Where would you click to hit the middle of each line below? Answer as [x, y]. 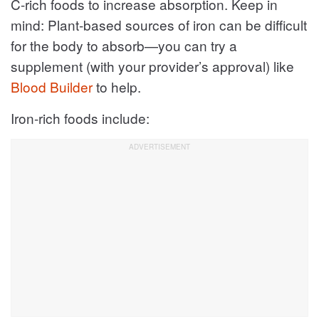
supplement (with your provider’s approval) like [152, 66]
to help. [117, 86]
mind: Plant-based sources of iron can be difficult [159, 24]
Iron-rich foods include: [80, 117]
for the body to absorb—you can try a [124, 45]
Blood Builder [52, 86]
